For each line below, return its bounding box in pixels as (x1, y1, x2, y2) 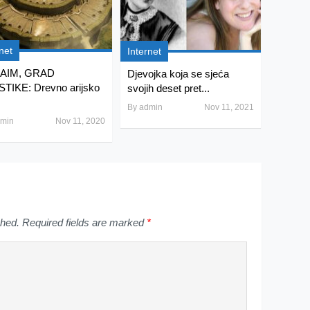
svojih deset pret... (127, 82, 210, 94)
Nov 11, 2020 (55, 116, 105, 127)
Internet (127, 45, 161, 57)
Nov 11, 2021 (203, 102, 254, 112)
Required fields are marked (19, 217, 147, 229)
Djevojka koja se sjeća (127, 67, 229, 80)
